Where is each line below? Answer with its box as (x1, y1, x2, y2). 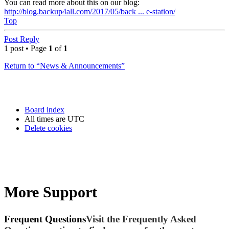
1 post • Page (4, 43, 49, 53)
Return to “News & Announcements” (4, 61, 125, 70)
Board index (25, 105, 64, 114)
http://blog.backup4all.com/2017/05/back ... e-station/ (4, 7, 175, 16)
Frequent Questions (4, 214, 86, 225)
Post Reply (4, 34, 39, 43)
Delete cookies (25, 123, 72, 132)
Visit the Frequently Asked (86, 214, 196, 225)
